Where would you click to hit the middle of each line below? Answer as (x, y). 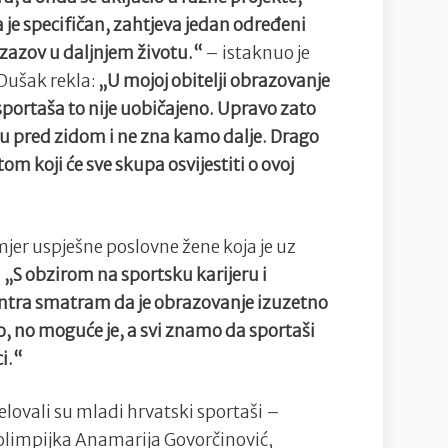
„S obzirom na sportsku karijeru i (136, 274)
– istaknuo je (257, 53)
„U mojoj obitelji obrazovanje (214, 81)
